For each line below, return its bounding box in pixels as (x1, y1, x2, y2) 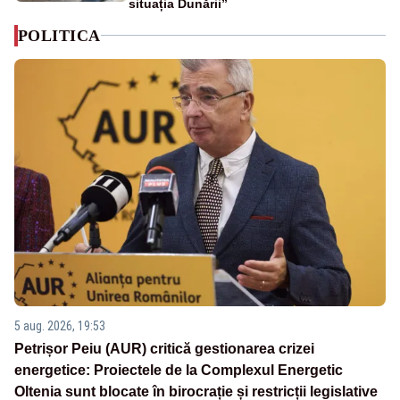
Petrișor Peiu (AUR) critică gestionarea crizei (14, 341, 314, 357)
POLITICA (18, 26, 101, 45)
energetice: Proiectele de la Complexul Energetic (14, 362, 343, 379)
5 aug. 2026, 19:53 (14, 319, 105, 334)
